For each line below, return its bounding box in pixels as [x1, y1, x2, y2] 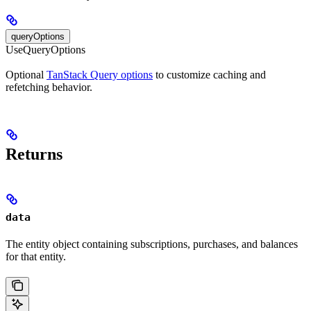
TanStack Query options [47, 68, 153, 81]
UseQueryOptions [6, 43, 85, 56]
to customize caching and [153, 68, 266, 81]
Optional [6, 68, 47, 81]
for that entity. [6, 250, 66, 262]
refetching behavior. [6, 81, 92, 93]
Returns [6, 144, 62, 163]
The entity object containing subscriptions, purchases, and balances [6, 237, 298, 250]
